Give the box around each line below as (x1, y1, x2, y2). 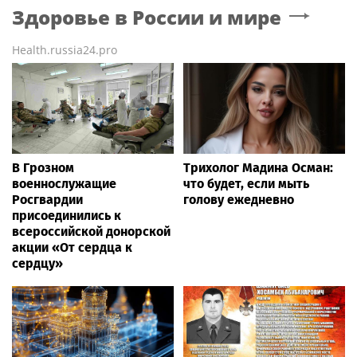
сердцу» (12, 255, 63, 271)
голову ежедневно (183, 191, 294, 207)
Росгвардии (12, 191, 83, 207)
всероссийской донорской (12, 223, 171, 239)
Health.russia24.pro (12, 41, 117, 57)
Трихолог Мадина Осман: (183, 159, 333, 175)
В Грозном (12, 159, 74, 175)
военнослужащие (12, 175, 116, 191)
